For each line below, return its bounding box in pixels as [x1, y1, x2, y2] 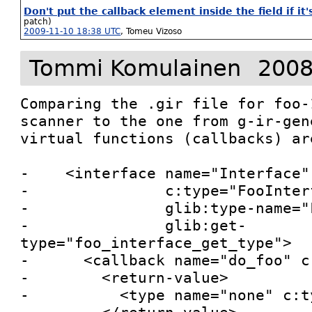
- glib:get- [20, 217, 247, 234]
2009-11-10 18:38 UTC [24, 26, 121, 36]
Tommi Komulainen [29, 55, 242, 81]
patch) [24, 17, 52, 26]
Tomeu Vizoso [126, 26, 182, 36]
